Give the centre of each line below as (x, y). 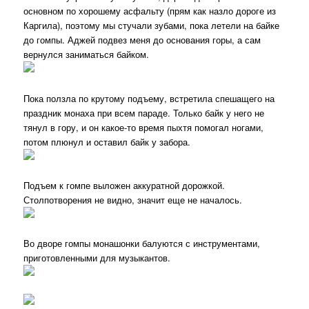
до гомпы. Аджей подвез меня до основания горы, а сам (142, 40)
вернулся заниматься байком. (87, 54)
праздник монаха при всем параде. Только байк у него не (144, 112)
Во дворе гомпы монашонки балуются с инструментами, (142, 243)
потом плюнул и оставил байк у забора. (107, 141)
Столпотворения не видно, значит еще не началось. (133, 199)
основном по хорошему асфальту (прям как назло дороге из (150, 11)
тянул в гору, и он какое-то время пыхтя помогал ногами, (144, 127)
